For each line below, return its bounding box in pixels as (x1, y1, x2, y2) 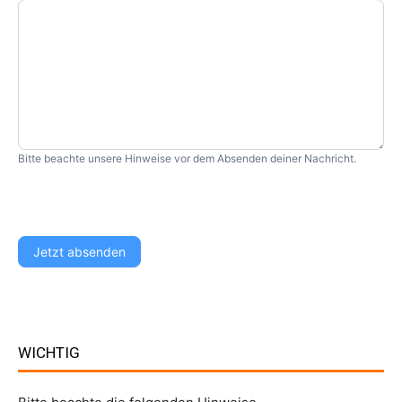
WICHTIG (18, 344, 80, 363)
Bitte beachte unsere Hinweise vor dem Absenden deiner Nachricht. (18, 152, 356, 166)
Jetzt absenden (33, 244, 126, 260)
